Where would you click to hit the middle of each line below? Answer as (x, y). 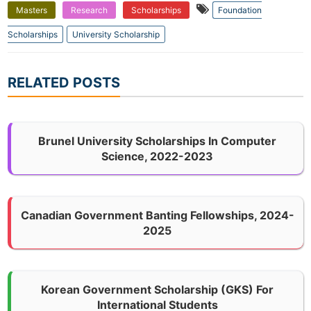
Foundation (240, 10)
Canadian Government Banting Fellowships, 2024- (157, 216)
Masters (32, 10)
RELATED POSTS (64, 83)
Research (90, 10)
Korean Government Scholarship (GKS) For (158, 290)
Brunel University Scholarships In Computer (158, 141)
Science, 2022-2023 (158, 157)
